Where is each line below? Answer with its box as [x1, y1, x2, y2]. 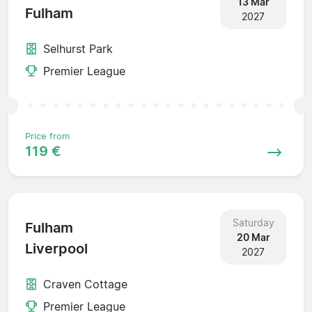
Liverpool [25, 240, 88, 258]
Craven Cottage [43, 276, 127, 291]
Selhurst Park [43, 41, 113, 56]
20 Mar [236, 231, 270, 243]
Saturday [232, 216, 274, 228]
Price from [25, 130, 70, 141]
